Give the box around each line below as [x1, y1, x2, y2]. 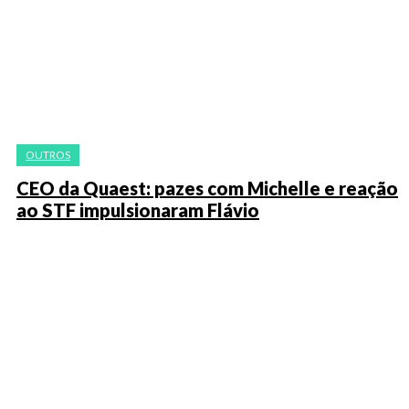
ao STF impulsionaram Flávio [16, 199, 259, 221]
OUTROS [26, 148, 70, 162]
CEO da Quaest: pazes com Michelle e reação [16, 177, 398, 199]
